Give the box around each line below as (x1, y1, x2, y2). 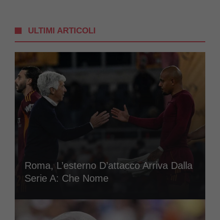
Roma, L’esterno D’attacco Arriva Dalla (25, 160, 192, 171)
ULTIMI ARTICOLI (28, 26, 96, 35)
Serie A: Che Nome (25, 172, 109, 184)
